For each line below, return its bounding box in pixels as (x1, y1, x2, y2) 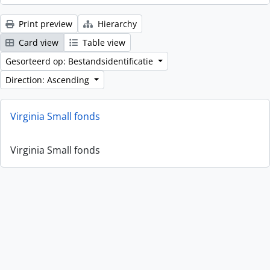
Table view (80, 37, 125, 48)
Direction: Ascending (5, 74, 92, 86)
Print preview (16, 18, 72, 30)
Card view (16, 37, 58, 48)
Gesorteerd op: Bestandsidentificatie (5, 55, 155, 67)
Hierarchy (95, 18, 137, 30)
